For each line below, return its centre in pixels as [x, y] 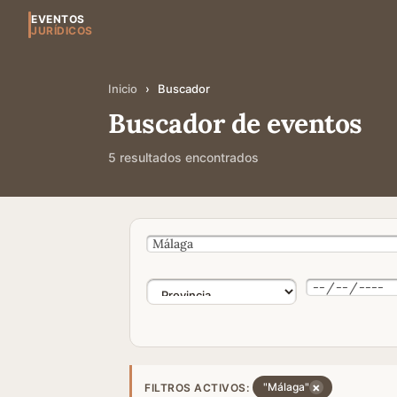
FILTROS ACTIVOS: [197, 387]
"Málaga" [286, 387]
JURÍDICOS [62, 31]
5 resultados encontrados [183, 157]
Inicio [123, 89]
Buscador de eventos [235, 123]
